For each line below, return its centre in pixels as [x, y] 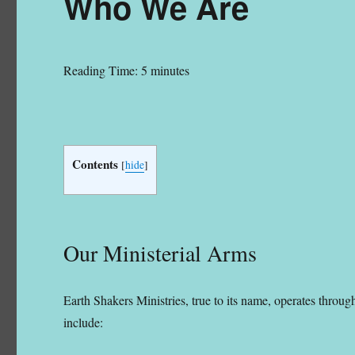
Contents [95, 164]
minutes [170, 70]
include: [84, 322]
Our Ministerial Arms [160, 252]
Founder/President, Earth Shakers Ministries [167, 104]
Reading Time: [103, 70]
